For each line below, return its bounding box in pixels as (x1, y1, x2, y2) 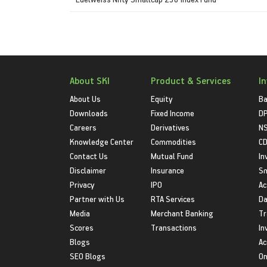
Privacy (70, 179, 95, 190)
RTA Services (151, 193, 195, 204)
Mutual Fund (151, 150, 194, 162)
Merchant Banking (151, 207, 214, 219)
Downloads (70, 107, 108, 119)
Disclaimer (70, 164, 106, 176)
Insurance (151, 164, 185, 176)
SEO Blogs (70, 250, 105, 262)
